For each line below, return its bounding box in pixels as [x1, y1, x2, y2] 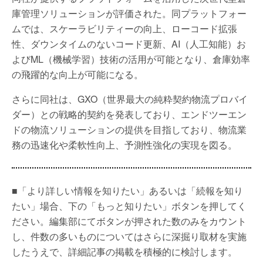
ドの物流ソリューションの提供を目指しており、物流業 [12, 123, 247, 136]
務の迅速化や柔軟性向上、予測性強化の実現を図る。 [12, 138, 237, 151]
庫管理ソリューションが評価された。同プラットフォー [12, 6, 247, 20]
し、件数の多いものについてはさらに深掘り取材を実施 [12, 230, 247, 243]
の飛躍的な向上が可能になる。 [12, 68, 143, 81]
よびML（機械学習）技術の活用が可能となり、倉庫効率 [12, 52, 250, 66]
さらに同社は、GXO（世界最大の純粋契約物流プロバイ [12, 92, 248, 106]
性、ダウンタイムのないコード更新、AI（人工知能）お [12, 37, 246, 50]
